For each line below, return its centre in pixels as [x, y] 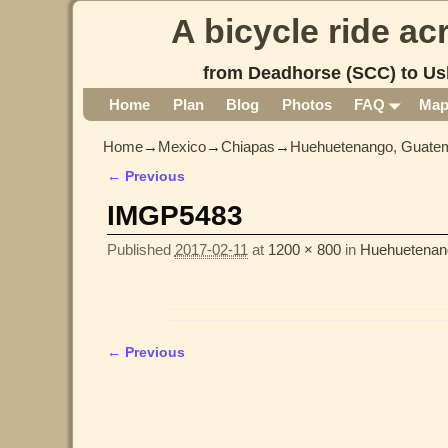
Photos [306, 105]
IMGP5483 [174, 216]
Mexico [182, 147]
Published [140, 250]
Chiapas [248, 147]
